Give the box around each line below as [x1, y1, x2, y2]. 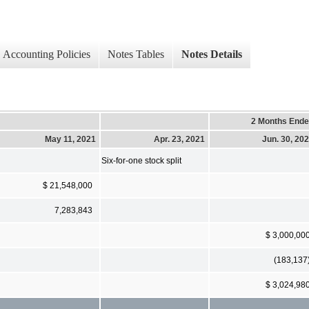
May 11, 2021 [45, 134, 96, 144]
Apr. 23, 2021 [154, 134, 205, 144]
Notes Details [181, 48, 242, 61]
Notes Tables [108, 48, 164, 61]
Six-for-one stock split [101, 156, 181, 165]
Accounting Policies [3, 48, 90, 61]
